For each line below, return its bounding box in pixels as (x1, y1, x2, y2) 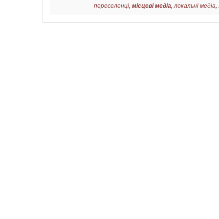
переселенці (94, 1, 129, 9)
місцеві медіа (132, 1, 171, 10)
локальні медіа (174, 1, 216, 9)
